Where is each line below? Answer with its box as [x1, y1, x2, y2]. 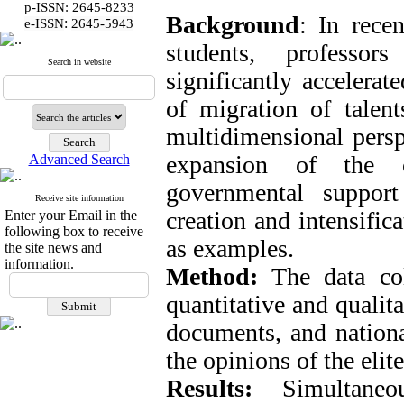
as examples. [166, 234, 294, 262]
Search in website [47, 57, 111, 67]
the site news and [5, 240, 102, 255]
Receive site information [34, 193, 124, 203]
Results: [166, 374, 252, 402]
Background [166, 11, 299, 39]
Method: [166, 262, 258, 290]
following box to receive [5, 224, 143, 239]
